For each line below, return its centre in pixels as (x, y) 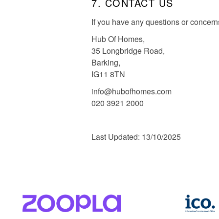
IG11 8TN (108, 74)
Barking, (106, 62)
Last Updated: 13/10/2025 (136, 137)
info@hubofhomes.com (131, 91)
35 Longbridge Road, (128, 51)
